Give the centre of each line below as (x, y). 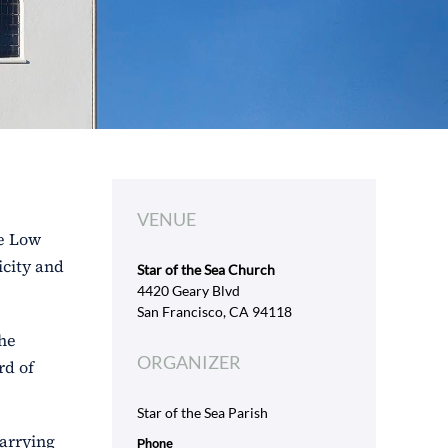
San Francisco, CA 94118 (214, 311)
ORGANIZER (188, 362)
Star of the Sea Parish (202, 412)
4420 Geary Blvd (188, 290)
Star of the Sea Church (205, 269)
